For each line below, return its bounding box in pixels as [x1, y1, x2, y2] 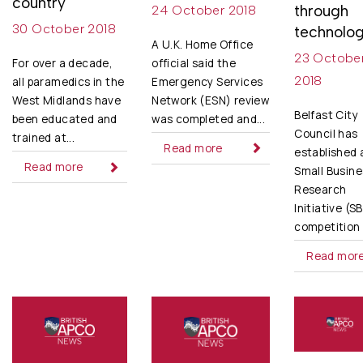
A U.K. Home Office [152, 36, 254, 52]
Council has [294, 126, 358, 142]
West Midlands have [12, 93, 122, 109]
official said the [152, 55, 237, 70]
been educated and [12, 112, 117, 127]
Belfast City [294, 108, 359, 123]
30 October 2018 [12, 21, 116, 37]
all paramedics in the [12, 75, 125, 90]
